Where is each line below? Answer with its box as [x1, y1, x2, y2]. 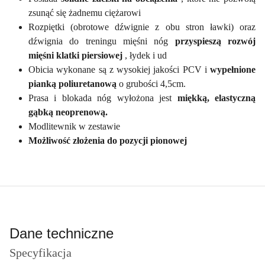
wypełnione [210, 64, 256, 75]
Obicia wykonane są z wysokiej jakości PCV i [28, 64, 210, 75]
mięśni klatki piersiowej [28, 50, 125, 60]
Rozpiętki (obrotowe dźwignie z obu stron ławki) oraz [28, 21, 256, 32]
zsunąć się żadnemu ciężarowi [28, 7, 141, 18]
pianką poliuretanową [28, 78, 119, 89]
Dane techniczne [9, 225, 114, 241]
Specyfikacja [9, 245, 72, 259]
